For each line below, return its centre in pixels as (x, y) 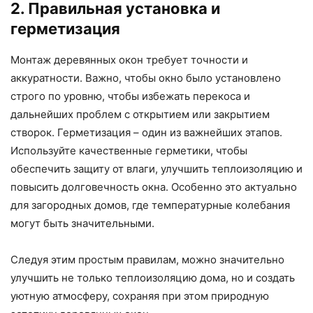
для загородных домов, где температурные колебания (150, 205)
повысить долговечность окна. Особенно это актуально (154, 187)
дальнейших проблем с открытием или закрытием (140, 114)
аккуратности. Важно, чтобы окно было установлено (146, 78)
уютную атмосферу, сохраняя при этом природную (140, 296)
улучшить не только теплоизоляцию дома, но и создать (153, 277)
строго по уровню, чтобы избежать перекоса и (130, 96)
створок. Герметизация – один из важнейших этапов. (146, 132)
